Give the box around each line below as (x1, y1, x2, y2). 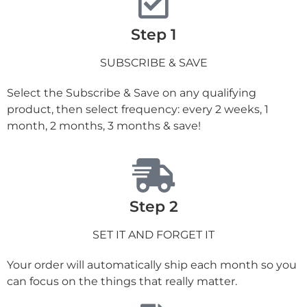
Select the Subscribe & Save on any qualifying (7, 86, 256, 100)
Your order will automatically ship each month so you (7, 258, 297, 271)
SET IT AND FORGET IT (93, 228, 214, 241)
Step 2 (129, 197, 178, 216)
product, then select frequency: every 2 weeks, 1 (7, 103, 269, 116)
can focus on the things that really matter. (7, 274, 237, 288)
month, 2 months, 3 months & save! (7, 119, 201, 133)
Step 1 (131, 25, 176, 45)
